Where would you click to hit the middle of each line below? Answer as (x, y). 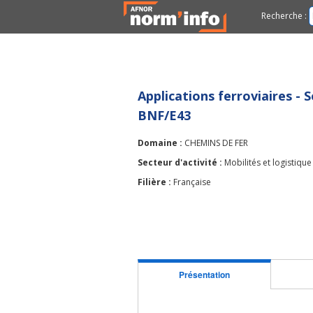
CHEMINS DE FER (216, 143)
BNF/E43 (164, 115)
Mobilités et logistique (268, 162)
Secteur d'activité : (181, 162)
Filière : (155, 182)
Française (192, 182)
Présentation (204, 275)
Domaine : (161, 143)
